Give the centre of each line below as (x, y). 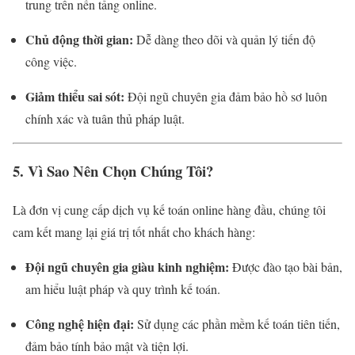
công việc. (51, 61)
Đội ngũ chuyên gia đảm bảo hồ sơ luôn (226, 96)
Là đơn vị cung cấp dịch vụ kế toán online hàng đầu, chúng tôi (169, 210)
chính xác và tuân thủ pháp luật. (105, 118)
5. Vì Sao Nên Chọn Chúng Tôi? (113, 171)
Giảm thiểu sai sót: (75, 96)
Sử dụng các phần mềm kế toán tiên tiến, (237, 324)
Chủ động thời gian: (79, 39)
